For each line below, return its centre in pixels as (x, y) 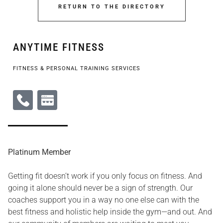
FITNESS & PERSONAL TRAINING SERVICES (77, 68)
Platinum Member (39, 152)
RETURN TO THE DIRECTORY (111, 7)
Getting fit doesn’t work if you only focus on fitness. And (105, 176)
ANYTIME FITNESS (59, 47)
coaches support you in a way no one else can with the (104, 200)
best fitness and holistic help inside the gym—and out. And (110, 212)
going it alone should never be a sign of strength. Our (100, 188)
